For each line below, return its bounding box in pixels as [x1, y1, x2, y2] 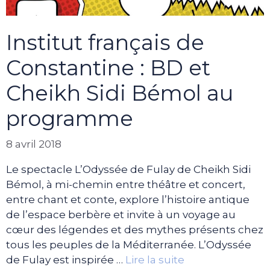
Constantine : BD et [6, 55, 210, 81]
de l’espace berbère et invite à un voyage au [6, 208, 236, 221]
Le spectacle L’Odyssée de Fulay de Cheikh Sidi [6, 163, 251, 175]
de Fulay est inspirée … [6, 253, 125, 266]
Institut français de [6, 30, 204, 56]
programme [6, 105, 133, 132]
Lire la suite [125, 253, 184, 266]
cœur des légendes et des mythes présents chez [6, 223, 263, 236]
